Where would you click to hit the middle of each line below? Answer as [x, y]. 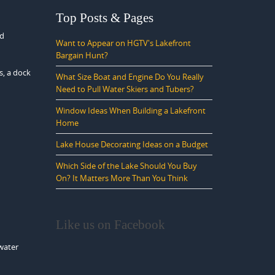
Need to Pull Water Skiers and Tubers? [125, 89]
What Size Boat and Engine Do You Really [130, 77]
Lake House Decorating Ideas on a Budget [132, 144]
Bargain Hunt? [82, 55]
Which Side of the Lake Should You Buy [126, 166]
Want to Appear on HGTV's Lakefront [123, 43]
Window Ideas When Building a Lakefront [131, 110]
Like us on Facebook [110, 225]
